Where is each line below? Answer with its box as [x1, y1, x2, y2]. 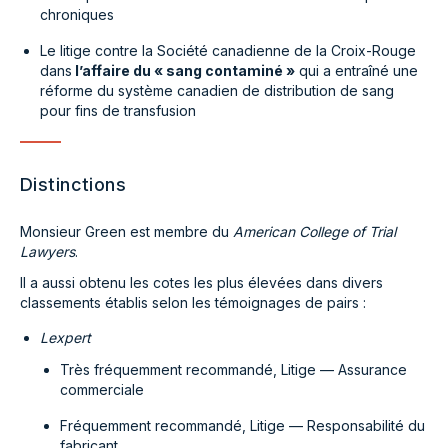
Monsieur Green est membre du [20, 223, 233, 240]
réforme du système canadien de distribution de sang [40, 82, 394, 99]
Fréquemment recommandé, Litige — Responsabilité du [60, 417, 425, 434]
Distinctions [20, 174, 127, 195]
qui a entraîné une [295, 62, 418, 79]
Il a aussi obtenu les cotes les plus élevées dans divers [20, 274, 383, 291]
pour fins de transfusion [40, 102, 196, 119]
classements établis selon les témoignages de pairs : [20, 294, 366, 311]
